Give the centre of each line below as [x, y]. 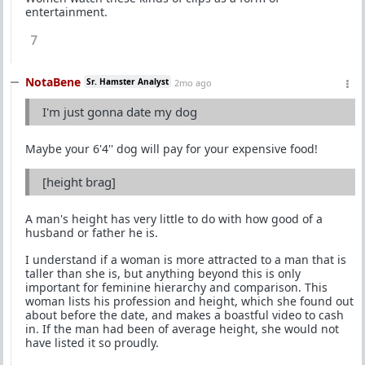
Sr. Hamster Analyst [128, 81]
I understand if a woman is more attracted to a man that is [186, 259]
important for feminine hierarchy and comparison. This [176, 287]
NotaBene [53, 82]
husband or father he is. [92, 233]
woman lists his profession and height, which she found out [189, 301]
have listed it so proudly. [92, 343]
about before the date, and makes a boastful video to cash [185, 315]
